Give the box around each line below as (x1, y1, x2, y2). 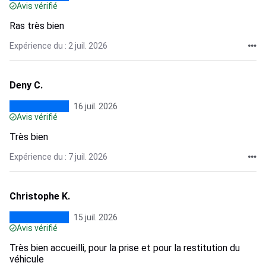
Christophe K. (9, 191, 70, 202)
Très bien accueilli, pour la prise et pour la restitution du (9, 242, 240, 254)
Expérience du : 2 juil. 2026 (9, 41, 107, 50)
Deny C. (9, 80, 43, 91)
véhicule (9, 254, 44, 265)
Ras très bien (9, 20, 64, 31)
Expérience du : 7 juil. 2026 (9, 152, 107, 161)
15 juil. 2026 (74, 213, 118, 222)
